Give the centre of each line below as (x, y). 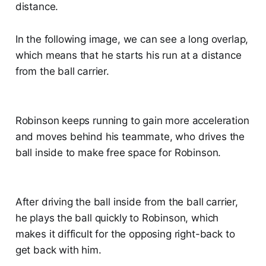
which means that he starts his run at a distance (128, 56)
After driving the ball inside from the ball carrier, (126, 202)
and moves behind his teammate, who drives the (130, 137)
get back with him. (58, 250)
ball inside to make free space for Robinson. (118, 153)
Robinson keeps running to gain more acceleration (132, 121)
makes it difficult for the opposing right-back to (125, 234)
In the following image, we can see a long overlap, (132, 39)
